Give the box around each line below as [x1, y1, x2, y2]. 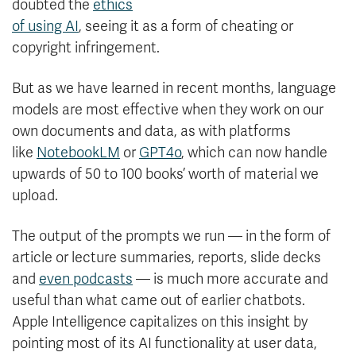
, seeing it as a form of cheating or [79, 17, 293, 36]
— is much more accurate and [133, 270, 328, 288]
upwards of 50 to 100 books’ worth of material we [12, 165, 319, 184]
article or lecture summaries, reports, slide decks [12, 249, 321, 267]
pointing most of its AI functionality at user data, [12, 335, 317, 353]
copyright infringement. [12, 39, 160, 57]
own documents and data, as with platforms [12, 122, 291, 141]
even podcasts [39, 270, 133, 288]
